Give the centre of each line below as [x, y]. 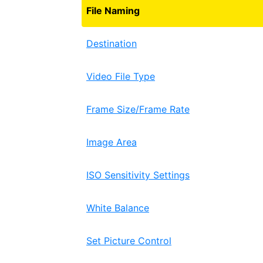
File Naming [113, 11]
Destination [112, 43]
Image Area [112, 142]
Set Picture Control [129, 241]
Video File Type [121, 76]
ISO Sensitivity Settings [138, 175]
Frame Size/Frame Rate [138, 109]
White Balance [118, 208]
